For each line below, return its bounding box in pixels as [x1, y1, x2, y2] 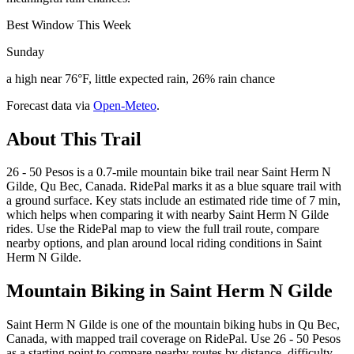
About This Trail [6, 128, 141, 149]
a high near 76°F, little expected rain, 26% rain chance [6, 71, 275, 85]
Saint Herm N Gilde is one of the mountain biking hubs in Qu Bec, [6, 318, 340, 332]
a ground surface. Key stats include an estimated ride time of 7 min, [6, 194, 341, 208]
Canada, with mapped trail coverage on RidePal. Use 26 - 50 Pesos [6, 332, 341, 346]
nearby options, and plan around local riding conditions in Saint [6, 236, 322, 250]
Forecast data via [6, 98, 90, 112]
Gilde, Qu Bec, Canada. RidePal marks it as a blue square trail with [6, 179, 341, 194]
